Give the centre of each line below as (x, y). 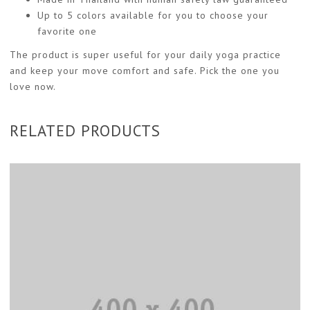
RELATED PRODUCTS (85, 131)
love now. (33, 87)
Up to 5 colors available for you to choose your (153, 15)
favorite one (67, 31)
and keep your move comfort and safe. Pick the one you (145, 71)
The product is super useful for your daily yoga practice (145, 55)
